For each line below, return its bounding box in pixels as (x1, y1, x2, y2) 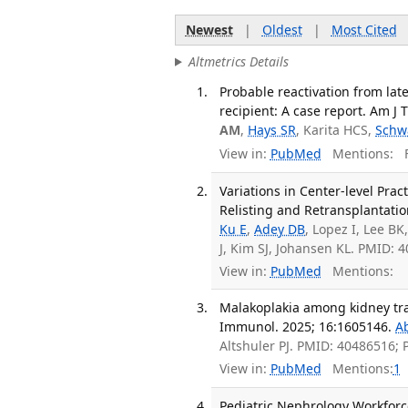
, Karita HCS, (296, 121, 376, 139)
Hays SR (248, 121, 297, 139)
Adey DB (254, 220, 306, 239)
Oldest (261, 21, 302, 39)
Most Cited (331, 21, 397, 39)
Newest (185, 21, 233, 39)
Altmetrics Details (188, 52, 289, 70)
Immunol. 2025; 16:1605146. (219, 317, 393, 335)
